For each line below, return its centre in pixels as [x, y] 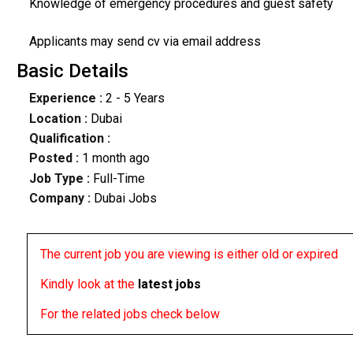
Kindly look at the [89, 284]
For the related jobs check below [130, 314]
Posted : [55, 158]
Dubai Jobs [123, 199]
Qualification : [69, 139]
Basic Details [72, 71]
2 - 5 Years [133, 98]
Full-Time [119, 178]
